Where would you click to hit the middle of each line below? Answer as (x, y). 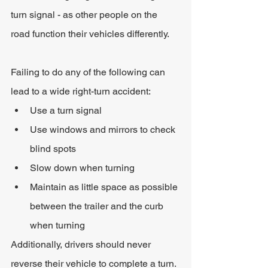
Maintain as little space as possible (105, 187)
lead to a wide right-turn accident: (81, 91)
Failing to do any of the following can (89, 72)
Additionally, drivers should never (82, 244)
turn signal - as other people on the (85, 15)
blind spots (53, 149)
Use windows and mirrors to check (104, 130)
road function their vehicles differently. (90, 34)
